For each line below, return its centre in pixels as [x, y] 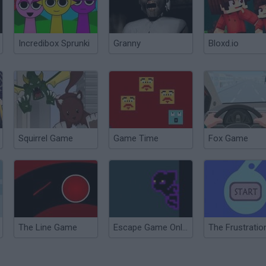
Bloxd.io [224, 43]
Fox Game [228, 138]
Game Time [136, 138]
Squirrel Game [46, 138]
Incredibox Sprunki [54, 43]
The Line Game [48, 227]
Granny [127, 43]
